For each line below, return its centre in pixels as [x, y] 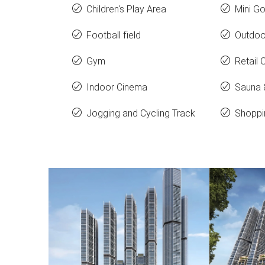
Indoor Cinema [117, 87]
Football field [114, 35]
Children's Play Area [126, 9]
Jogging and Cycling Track [141, 113]
